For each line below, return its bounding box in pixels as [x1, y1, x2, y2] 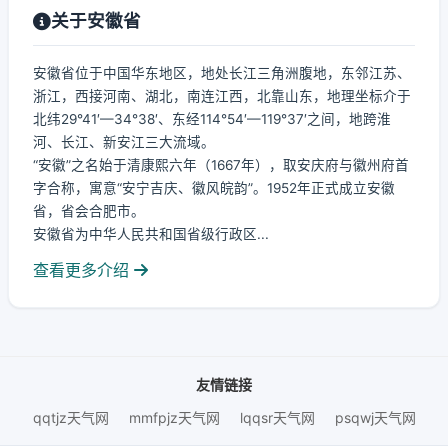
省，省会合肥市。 [33, 203, 145, 219]
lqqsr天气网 [239, 409, 315, 426]
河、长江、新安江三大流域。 [33, 134, 215, 150]
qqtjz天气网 [32, 409, 109, 426]
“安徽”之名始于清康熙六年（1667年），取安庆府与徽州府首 [33, 157, 409, 173]
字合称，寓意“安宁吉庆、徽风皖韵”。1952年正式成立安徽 [33, 180, 395, 196]
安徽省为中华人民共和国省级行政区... [33, 226, 269, 242]
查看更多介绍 [33, 260, 134, 280]
